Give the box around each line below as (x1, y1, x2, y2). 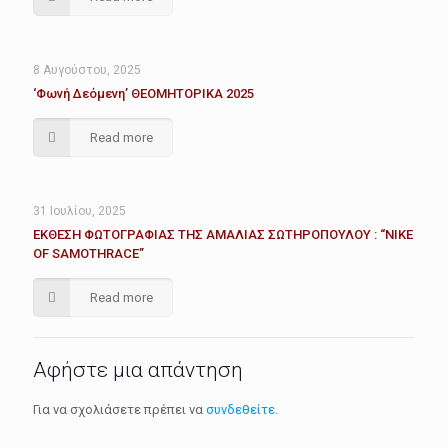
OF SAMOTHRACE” (33, 246, 144, 262)
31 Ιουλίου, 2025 (33, 204, 126, 219)
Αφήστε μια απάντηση (33, 358, 243, 383)
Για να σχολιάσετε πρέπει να (33, 402, 206, 418)
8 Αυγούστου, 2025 (33, 63, 141, 78)
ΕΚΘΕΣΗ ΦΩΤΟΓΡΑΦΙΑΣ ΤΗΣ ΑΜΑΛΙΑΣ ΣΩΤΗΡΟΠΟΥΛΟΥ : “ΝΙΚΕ (33, 227, 413, 243)
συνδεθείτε (206, 402, 275, 418)
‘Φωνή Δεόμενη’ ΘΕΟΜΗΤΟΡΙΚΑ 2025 (33, 86, 254, 102)
